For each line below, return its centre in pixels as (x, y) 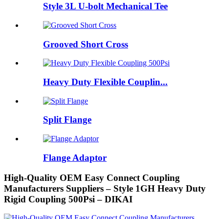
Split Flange (67, 120)
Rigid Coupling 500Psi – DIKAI (68, 199)
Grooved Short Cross (86, 44)
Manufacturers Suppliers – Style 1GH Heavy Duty (105, 188)
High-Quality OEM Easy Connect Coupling (92, 177)
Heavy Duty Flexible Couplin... (105, 82)
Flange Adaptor (75, 157)
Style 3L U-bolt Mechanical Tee (105, 6)
